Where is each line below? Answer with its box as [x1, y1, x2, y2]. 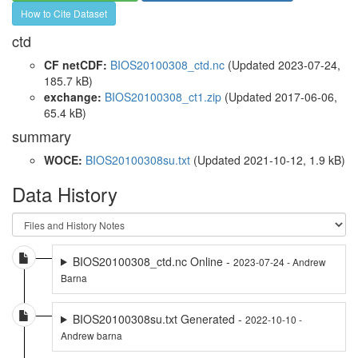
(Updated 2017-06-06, [221, 88, 337, 105]
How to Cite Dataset [21, 6, 107, 20]
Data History [12, 179, 117, 208]
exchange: [44, 88, 101, 105]
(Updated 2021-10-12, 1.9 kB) [190, 151, 345, 168]
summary [12, 125, 71, 146]
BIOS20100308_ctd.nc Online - [72, 253, 233, 269]
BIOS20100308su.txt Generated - [72, 310, 245, 327]
